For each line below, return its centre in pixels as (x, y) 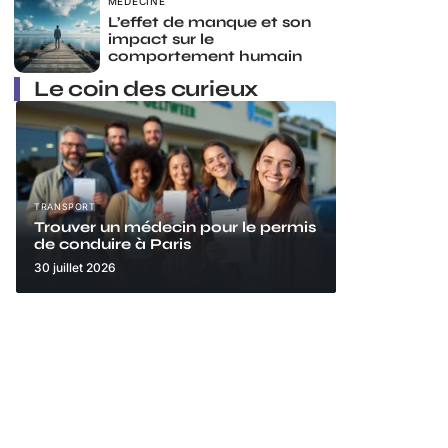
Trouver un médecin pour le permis (175, 227)
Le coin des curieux (146, 89)
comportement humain (204, 56)
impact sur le (160, 39)
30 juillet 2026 (75, 268)
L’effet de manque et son (209, 22)
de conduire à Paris (112, 244)
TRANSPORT (65, 207)
